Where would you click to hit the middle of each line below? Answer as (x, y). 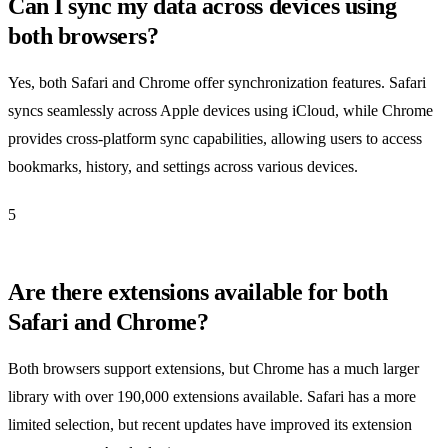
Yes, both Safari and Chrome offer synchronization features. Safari (217, 82)
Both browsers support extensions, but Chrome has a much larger (213, 368)
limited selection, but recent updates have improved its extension (210, 424)
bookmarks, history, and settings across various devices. (183, 166)
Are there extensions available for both (198, 291)
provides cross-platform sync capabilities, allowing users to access (215, 138)
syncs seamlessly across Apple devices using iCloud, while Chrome (220, 110)
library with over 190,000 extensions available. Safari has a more (212, 396)
